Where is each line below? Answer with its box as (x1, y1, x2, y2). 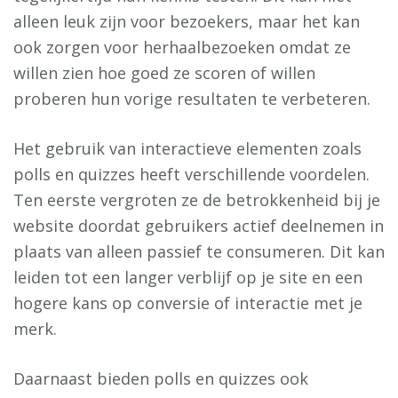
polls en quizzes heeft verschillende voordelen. (13, 163, 370, 186)
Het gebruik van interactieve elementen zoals (13, 138, 362, 160)
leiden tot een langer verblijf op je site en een (13, 267, 362, 289)
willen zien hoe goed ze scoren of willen (13, 62, 315, 84)
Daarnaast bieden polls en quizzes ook (13, 368, 308, 390)
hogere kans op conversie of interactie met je (13, 292, 362, 314)
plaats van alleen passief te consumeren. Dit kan (13, 241, 385, 263)
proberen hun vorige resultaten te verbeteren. (13, 88, 370, 110)
